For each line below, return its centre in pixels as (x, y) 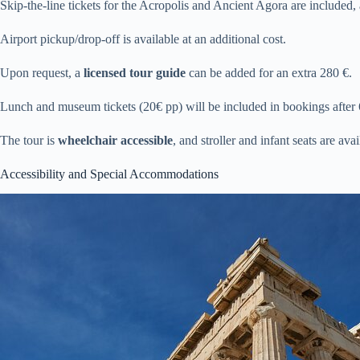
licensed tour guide (135, 73)
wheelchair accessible (115, 141)
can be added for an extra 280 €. (269, 73)
